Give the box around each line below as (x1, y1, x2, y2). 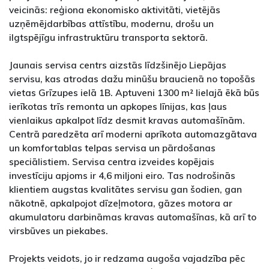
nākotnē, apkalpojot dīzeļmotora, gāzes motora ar (9, 197, 232, 210)
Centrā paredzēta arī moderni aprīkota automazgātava (9, 128, 257, 141)
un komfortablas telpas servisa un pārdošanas (9, 142, 216, 154)
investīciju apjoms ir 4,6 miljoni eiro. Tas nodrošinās (9, 169, 235, 182)
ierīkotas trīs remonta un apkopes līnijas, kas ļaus (9, 100, 227, 113)
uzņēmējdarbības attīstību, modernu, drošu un (9, 17, 214, 30)
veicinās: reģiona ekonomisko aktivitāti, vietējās (9, 4, 220, 16)
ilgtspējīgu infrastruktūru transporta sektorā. (9, 31, 208, 44)
